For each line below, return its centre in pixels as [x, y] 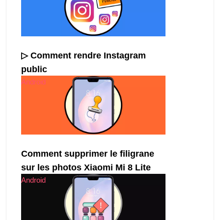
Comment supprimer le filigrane [88, 153]
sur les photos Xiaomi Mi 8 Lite [86, 167]
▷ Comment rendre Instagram [83, 55]
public [34, 69]
